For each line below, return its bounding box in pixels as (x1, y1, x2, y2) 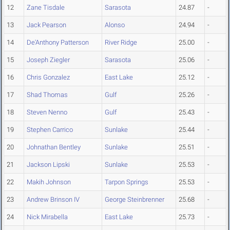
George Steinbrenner (105, 196, 164, 204)
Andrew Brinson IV (27, 196, 80, 204)
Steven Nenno (27, 108, 67, 117)
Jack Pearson (27, 21, 66, 29)
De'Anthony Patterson (27, 39, 89, 47)
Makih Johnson (27, 178, 71, 186)
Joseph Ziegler (27, 56, 70, 64)
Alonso (105, 21, 125, 29)
